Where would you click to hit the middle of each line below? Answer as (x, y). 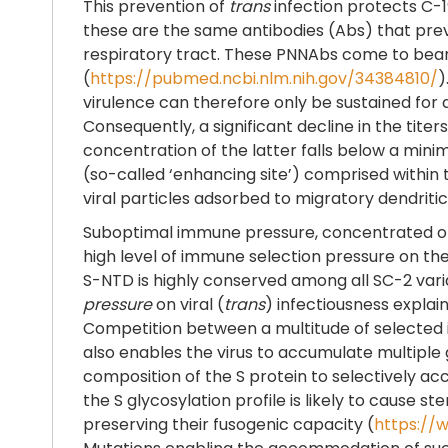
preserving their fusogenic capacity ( (228, 424)
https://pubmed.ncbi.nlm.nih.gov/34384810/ (264, 78)
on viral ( (188, 304)
